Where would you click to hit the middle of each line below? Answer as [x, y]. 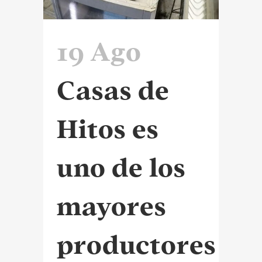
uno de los [121, 168]
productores [137, 245]
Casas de [113, 90]
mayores [112, 206]
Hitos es [108, 129]
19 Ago [99, 52]
